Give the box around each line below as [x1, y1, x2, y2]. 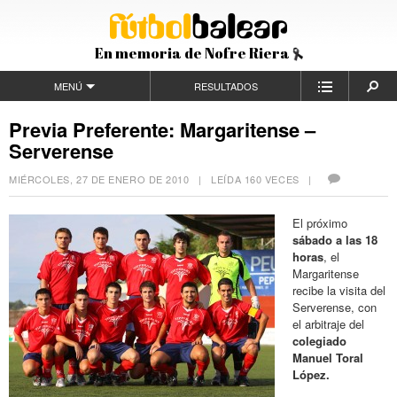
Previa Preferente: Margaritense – [9, 115, 315, 144]
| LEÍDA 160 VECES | [189, 172, 325, 186]
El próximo [292, 214, 347, 231]
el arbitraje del [292, 315, 364, 332]
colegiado [292, 331, 346, 349]
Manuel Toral [292, 348, 363, 366]
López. [292, 365, 330, 383]
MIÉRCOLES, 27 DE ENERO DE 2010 [9, 172, 190, 186]
